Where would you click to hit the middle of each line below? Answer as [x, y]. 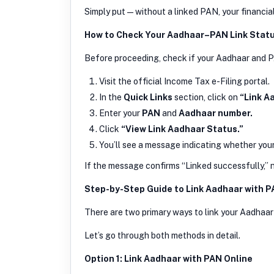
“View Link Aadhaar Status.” [182, 129]
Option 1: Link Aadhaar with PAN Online [168, 258]
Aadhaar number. [216, 113]
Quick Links [148, 97]
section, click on [206, 97]
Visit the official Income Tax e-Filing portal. [184, 81]
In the [111, 97]
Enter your [120, 113]
